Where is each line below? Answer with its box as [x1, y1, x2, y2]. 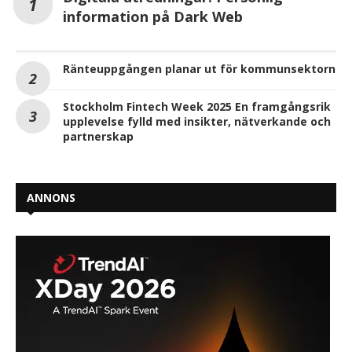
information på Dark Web [63, 7, 243, 26]
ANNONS [27, 190, 75, 205]
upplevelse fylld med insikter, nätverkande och [63, 114, 331, 129]
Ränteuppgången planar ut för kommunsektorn [63, 61, 335, 76]
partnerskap [63, 129, 134, 144]
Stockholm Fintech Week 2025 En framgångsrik [63, 99, 331, 114]
